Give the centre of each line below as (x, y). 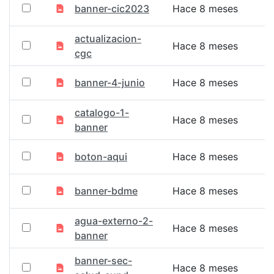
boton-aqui (101, 157)
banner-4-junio (110, 83)
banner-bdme (106, 191)
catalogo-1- (102, 113)
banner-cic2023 (112, 9)
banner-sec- (103, 261)
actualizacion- (108, 39)
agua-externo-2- (114, 221)
